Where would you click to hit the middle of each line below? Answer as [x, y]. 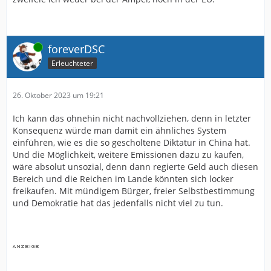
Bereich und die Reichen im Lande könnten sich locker [123, 179]
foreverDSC [76, 49]
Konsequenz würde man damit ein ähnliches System [119, 131]
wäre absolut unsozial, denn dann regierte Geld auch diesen [135, 167]
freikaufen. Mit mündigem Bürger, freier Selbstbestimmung [134, 191]
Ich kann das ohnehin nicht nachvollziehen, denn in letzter [132, 119]
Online [24, 47]
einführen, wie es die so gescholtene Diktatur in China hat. [132, 143]
